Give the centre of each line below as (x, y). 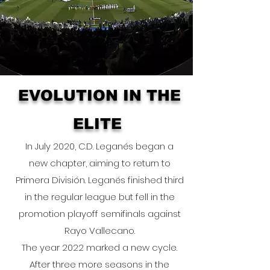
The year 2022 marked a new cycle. (99, 247)
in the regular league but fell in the (99, 196)
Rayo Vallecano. (99, 230)
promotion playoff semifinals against (99, 213)
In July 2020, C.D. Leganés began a (99, 146)
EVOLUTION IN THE (99, 95)
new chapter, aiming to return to (99, 163)
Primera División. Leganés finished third (99, 180)
